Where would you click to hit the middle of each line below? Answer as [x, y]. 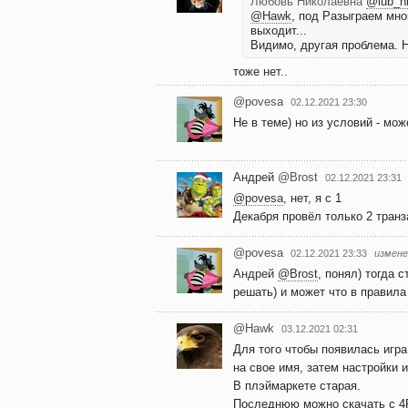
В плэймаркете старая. [297, 385]
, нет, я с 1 [312, 198]
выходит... [279, 30]
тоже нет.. [260, 71]
